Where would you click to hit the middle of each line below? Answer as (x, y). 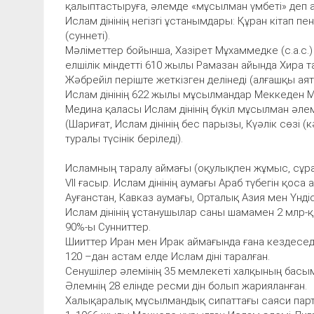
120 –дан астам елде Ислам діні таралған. (168, 256)
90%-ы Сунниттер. (108, 227)
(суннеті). (88, 35)
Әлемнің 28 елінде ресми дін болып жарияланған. (186, 286)
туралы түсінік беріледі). (124, 138)
